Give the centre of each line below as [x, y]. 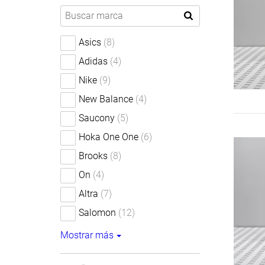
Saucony [97, 118]
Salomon [97, 213]
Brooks [93, 156]
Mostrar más [87, 235]
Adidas [93, 61]
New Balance [106, 99]
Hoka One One [109, 137]
